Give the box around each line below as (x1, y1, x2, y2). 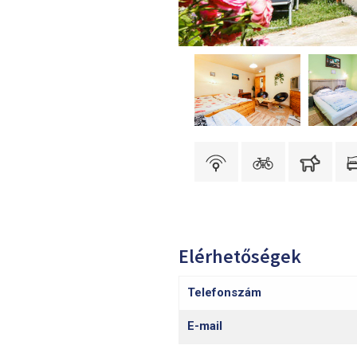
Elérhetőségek (178, 244, 301, 269)
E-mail (187, 319, 222, 334)
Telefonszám (187, 285, 261, 300)
